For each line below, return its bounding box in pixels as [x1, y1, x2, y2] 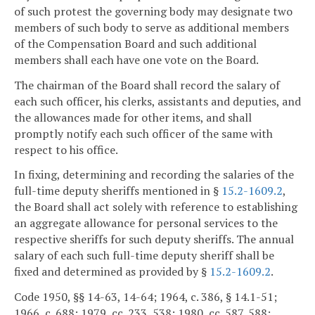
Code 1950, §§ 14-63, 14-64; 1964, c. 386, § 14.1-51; [14, 289, 277, 305]
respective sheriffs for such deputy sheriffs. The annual [14, 231, 294, 247]
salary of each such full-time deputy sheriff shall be [14, 247, 274, 264]
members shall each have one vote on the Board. [14, 51, 259, 67]
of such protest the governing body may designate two [14, 3, 292, 19]
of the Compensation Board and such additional [14, 35, 257, 51]
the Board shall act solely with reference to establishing [14, 199, 297, 215]
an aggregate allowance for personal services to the [14, 215, 278, 231]
